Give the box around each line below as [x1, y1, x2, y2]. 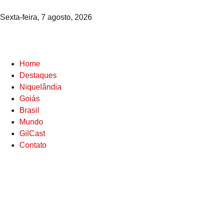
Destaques [19, 71, 57, 79]
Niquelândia [19, 83, 62, 91]
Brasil [19, 106, 39, 114]
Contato [19, 141, 46, 149]
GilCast [19, 129, 45, 138]
